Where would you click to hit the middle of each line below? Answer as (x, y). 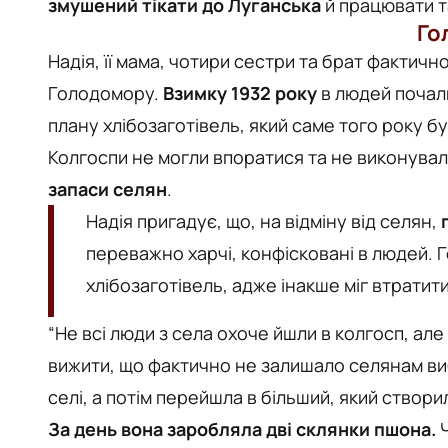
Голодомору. (103, 93)
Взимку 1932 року (238, 93)
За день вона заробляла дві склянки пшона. (242, 429)
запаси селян (107, 189)
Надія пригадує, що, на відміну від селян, (263, 221)
